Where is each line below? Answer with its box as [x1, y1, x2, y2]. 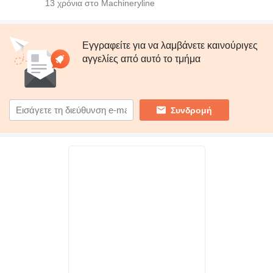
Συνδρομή [171, 105, 212, 115]
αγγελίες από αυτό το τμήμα [82, 54, 200, 65]
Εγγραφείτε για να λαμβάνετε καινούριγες [82, 40, 258, 51]
